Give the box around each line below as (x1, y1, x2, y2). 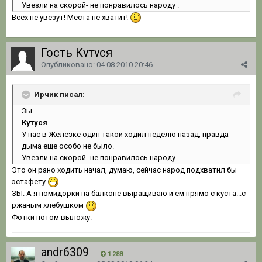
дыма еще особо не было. (22, 141, 114, 150)
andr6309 (41, 244, 89, 259)
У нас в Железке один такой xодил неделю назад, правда (22, 129, 229, 139)
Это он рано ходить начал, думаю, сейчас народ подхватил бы (12, 165, 237, 174)
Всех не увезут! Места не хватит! (12, 12, 130, 22)
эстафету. (12, 177, 47, 186)
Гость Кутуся (41, 45, 115, 60)
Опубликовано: (41, 60, 96, 69)
